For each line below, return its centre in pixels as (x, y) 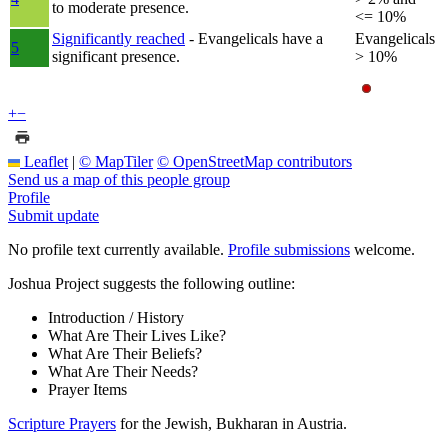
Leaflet (44, 161)
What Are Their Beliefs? (125, 353)
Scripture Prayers (62, 423)
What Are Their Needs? (123, 371)
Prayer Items (87, 389)
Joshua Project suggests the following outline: (151, 283)
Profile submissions (289, 249)
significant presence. (116, 56)
